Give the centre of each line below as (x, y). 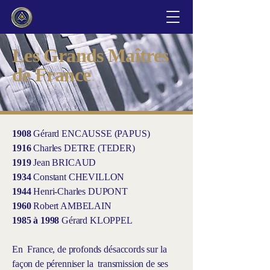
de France (52, 75)
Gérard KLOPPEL (96, 220)
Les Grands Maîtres (90, 55)
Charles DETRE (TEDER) (86, 148)
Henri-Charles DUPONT (83, 191)
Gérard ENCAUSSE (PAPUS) (94, 133)
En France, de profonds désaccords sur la (89, 249)
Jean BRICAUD (67, 162)
